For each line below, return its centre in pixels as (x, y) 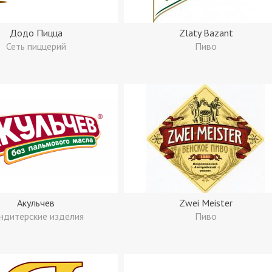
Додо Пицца (36, 33)
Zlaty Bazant (206, 33)
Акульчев (36, 203)
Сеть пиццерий (36, 46)
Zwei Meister (206, 203)
